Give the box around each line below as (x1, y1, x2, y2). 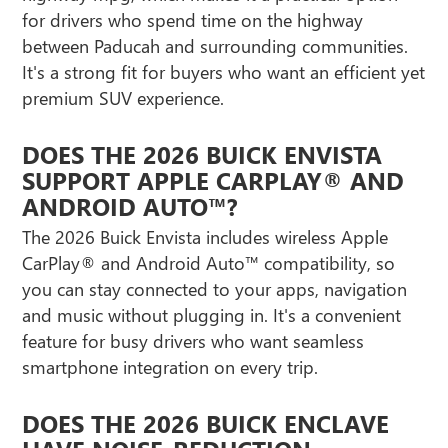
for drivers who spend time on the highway (22, 8, 364, 33)
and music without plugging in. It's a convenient (22, 303, 402, 328)
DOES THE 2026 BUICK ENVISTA (22, 138, 383, 171)
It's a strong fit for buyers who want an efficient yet (22, 60, 426, 85)
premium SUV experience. (22, 86, 225, 111)
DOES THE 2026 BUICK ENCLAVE (22, 407, 390, 440)
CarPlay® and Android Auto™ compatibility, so (22, 251, 396, 276)
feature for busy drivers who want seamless (22, 329, 365, 354)
